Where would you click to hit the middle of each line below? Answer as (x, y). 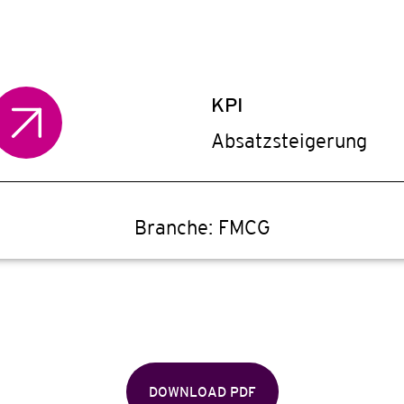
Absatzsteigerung (289, 140)
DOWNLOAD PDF (202, 391)
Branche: (176, 228)
